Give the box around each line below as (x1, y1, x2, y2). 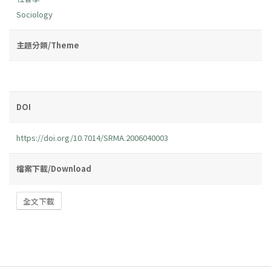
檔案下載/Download (16, 162, 91, 174)
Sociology (16, 8, 53, 20)
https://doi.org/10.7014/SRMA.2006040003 (16, 131, 168, 143)
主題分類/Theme (16, 39, 79, 51)
